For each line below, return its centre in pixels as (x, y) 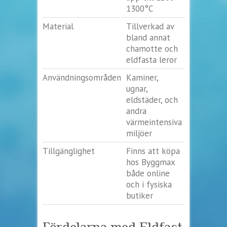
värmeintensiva (154, 122)
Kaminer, (142, 77)
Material (58, 26)
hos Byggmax (151, 162)
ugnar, (137, 88)
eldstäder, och (152, 100)
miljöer (139, 133)
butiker (140, 195)
